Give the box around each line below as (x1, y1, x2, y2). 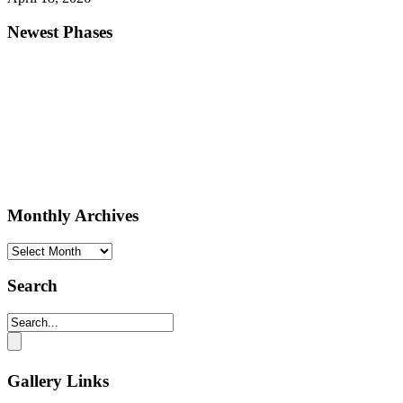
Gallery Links (7, 371, 109, 390)
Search (7, 276, 58, 296)
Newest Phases (7, 22, 112, 42)
